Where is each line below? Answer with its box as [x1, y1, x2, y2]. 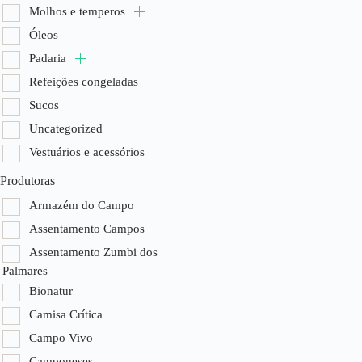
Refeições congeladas [29, 75, 138, 88]
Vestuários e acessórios [29, 145, 145, 158]
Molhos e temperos [29, 5, 128, 18]
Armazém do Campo [29, 199, 134, 212]
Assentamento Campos [29, 222, 145, 235]
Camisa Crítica [29, 307, 103, 321]
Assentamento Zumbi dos [29, 246, 158, 259]
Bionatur [29, 284, 73, 297]
